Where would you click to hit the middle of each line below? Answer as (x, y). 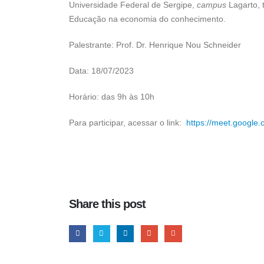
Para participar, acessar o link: (128, 123)
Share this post (108, 204)
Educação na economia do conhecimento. (147, 19)
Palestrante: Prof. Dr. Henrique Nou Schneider (155, 45)
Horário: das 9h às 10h (112, 97)
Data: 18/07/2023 (101, 71)
